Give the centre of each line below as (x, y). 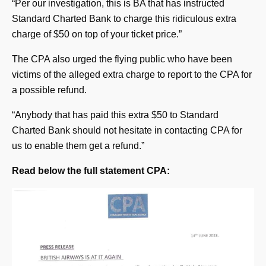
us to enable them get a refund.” (78, 146)
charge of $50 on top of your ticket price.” (97, 34)
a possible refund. (49, 90)
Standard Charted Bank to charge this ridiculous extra (124, 19)
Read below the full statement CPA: (91, 171)
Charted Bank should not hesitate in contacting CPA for (127, 131)
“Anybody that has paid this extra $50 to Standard (115, 115)
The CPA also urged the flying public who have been (122, 59)
